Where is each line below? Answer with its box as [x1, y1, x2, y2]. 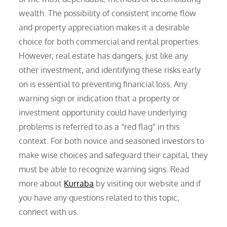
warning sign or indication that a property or [19, 93, 180, 103]
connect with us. [19, 206, 79, 217]
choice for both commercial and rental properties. [19, 36, 201, 47]
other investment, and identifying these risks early [19, 64, 201, 75]
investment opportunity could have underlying [19, 107, 187, 118]
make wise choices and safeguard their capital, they [19, 149, 208, 160]
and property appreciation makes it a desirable [19, 22, 190, 32]
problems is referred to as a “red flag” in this [19, 121, 180, 132]
